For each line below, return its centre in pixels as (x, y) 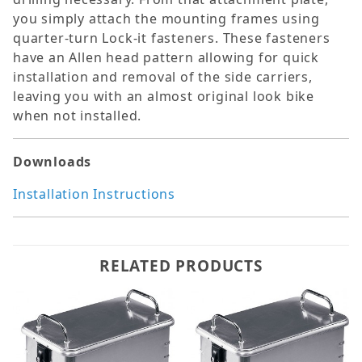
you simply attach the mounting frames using (166, 19)
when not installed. (78, 116)
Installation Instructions (94, 194)
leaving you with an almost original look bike (164, 97)
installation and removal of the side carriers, (163, 77)
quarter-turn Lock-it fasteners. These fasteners (172, 38)
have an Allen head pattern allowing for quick (166, 58)
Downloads (53, 162)
